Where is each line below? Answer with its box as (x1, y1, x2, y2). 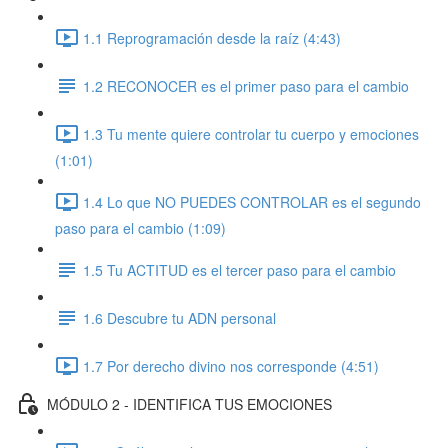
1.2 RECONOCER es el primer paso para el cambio (83, 75, 409, 96)
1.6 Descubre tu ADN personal (83, 307, 276, 328)
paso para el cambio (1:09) (55, 218, 226, 238)
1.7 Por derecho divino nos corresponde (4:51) (83, 355, 379, 376)
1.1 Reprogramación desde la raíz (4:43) (83, 27, 341, 48)
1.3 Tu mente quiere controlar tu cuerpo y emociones (83, 123, 419, 144)
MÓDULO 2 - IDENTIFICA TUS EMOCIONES (47, 393, 332, 414)
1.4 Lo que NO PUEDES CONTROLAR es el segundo (83, 191, 421, 212)
